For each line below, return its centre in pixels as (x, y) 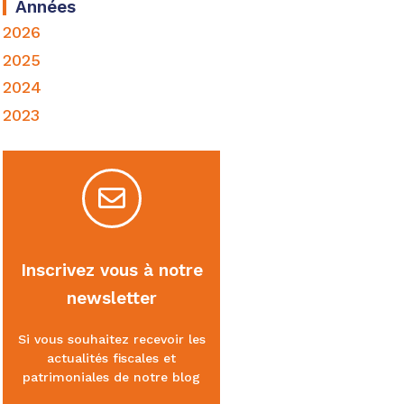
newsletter (111, 298)
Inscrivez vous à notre (111, 270)
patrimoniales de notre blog (112, 376)
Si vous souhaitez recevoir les (111, 339)
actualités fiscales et (112, 358)
